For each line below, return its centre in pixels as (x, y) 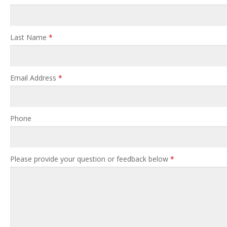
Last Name (29, 37)
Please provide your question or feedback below (90, 159)
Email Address (34, 78)
